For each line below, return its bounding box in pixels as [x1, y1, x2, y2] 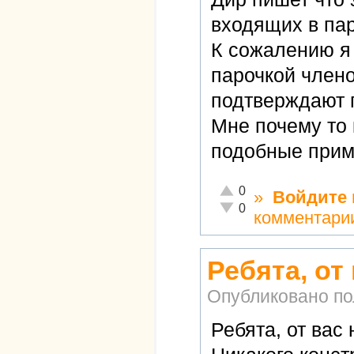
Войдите [273, 186, 347, 207]
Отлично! [219, 182, 266, 194]
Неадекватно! [219, 199, 289, 212]
